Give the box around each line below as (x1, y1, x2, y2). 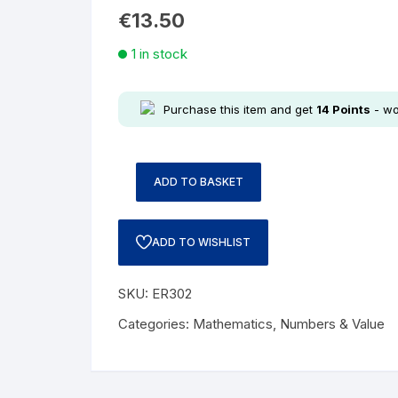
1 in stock (131, 45, 187, 62)
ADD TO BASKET (154, 175, 243, 188)
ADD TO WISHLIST (152, 235, 251, 249)
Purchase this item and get (163, 102, 316, 116)
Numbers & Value (280, 315, 385, 332)
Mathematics (193, 315, 273, 332)
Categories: (118, 315, 193, 332)
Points (330, 102, 370, 116)
